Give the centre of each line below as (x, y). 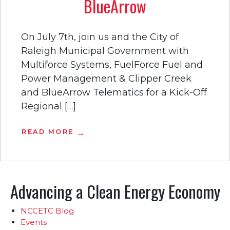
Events (34, 222)
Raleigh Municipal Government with (105, 51)
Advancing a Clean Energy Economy (115, 191)
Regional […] (49, 106)
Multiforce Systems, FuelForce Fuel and (112, 64)
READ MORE (48, 131)
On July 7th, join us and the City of (100, 37)
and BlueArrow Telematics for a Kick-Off (114, 92)
